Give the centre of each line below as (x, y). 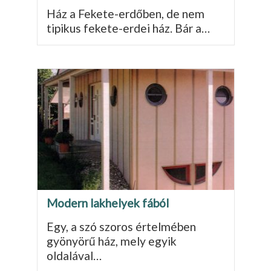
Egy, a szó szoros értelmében (121, 226)
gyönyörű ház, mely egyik (111, 241)
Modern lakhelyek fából (107, 203)
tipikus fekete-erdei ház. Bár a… (128, 28)
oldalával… (74, 255)
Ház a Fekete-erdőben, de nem (125, 13)
